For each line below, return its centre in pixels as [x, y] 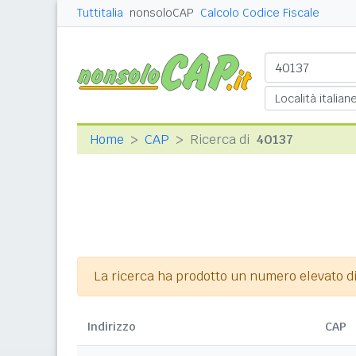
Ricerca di [221, 140]
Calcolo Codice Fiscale [260, 13]
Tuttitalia [100, 13]
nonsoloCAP [162, 13]
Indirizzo [111, 327]
